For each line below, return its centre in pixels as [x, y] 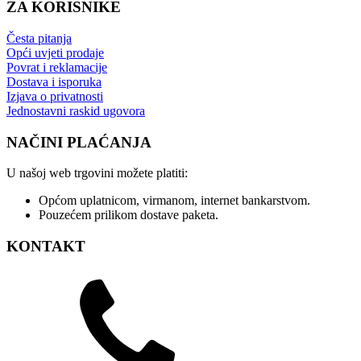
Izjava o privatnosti [55, 96]
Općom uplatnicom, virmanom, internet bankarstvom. [174, 201]
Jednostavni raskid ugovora [76, 110]
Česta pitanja [39, 38]
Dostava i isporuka [54, 81]
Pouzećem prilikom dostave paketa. [129, 215]
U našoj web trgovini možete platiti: [97, 173]
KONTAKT [46, 247]
